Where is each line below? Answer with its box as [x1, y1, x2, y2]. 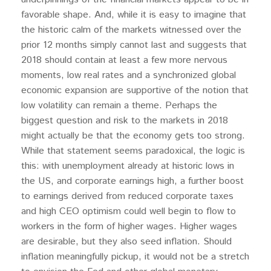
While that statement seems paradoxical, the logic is [21, 144, 245, 158]
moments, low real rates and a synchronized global [21, 68, 236, 82]
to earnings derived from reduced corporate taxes [21, 189, 233, 203]
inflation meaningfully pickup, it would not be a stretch [21, 250, 249, 264]
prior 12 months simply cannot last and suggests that [21, 38, 247, 52]
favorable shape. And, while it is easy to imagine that [21, 8, 246, 22]
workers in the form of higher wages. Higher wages [21, 220, 237, 233]
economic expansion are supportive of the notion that [21, 83, 249, 97]
